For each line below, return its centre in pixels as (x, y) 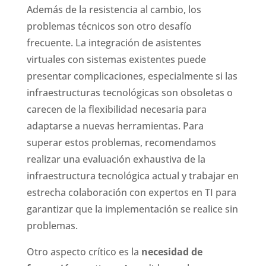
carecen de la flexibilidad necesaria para (116, 109)
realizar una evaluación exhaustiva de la (116, 159)
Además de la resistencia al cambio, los (114, 9)
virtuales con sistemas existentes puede (116, 59)
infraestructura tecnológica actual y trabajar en (132, 175)
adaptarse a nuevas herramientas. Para (115, 126)
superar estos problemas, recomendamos (121, 142)
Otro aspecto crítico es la (84, 251)
